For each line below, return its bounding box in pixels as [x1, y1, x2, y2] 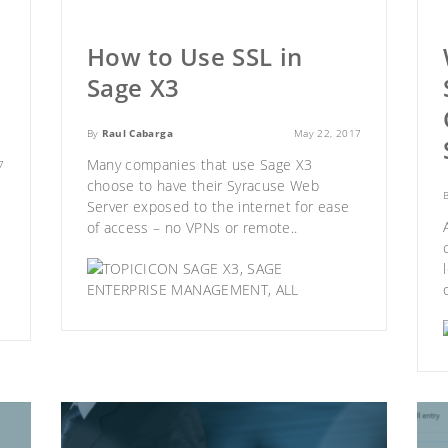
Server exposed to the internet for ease [86, 196, 350, 216]
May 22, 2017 [294, 125, 362, 140]
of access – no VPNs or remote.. [86, 217, 298, 237]
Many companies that [86, 154, 232, 174]
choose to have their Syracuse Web [86, 175, 320, 195]
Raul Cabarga [101, 125, 173, 140]
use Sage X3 [231, 154, 313, 174]
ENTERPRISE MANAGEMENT [86, 279, 268, 299]
